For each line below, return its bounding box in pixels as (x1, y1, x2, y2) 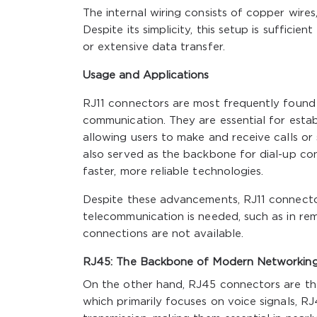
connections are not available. (83, 229, 243, 238)
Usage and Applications (83, 70, 209, 80)
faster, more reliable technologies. (83, 166, 264, 176)
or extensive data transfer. (83, 42, 225, 52)
